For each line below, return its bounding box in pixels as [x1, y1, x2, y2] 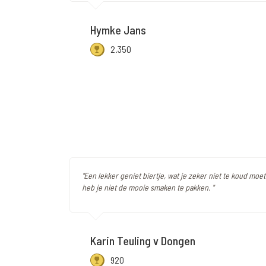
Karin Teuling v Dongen [90, 233, 195, 248]
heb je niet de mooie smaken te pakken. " [82, 182, 214, 193]
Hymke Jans [90, 23, 146, 37]
